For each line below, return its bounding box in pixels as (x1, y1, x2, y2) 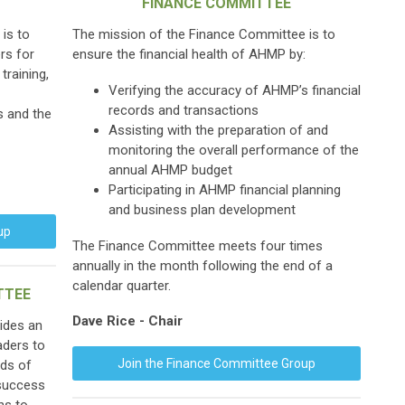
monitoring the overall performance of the (108, 142, 359, 158)
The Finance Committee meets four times (72, 238, 323, 254)
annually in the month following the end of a (72, 258, 333, 274)
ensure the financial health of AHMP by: (72, 46, 306, 62)
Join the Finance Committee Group (118, 356, 316, 371)
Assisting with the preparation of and (108, 122, 328, 138)
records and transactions (108, 102, 259, 118)
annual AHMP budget (108, 162, 232, 178)
